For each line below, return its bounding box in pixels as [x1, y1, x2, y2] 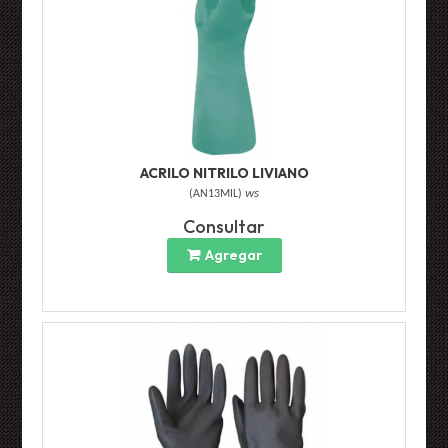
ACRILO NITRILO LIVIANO [139, 164, 309, 183]
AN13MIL [193, 188, 238, 201]
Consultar [183, 215, 265, 239]
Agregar [204, 246, 262, 265]
